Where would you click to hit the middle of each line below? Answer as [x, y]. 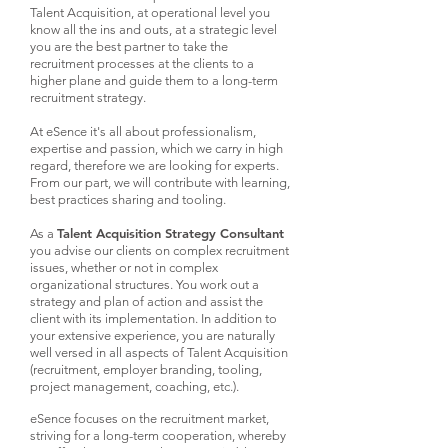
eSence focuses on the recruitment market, [149, 418]
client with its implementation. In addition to [153, 318]
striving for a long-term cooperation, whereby [158, 435]
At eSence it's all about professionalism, [143, 131]
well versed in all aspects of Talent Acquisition [159, 352]
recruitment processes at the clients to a [142, 63]
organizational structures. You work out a [144, 284]
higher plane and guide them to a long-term [154, 80]
